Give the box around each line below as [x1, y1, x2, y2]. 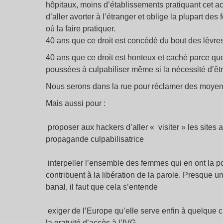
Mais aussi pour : [46, 99, 106, 108]
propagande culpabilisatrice [46, 135, 144, 143]
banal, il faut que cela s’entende [46, 183, 158, 191]
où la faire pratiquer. [46, 24, 115, 33]
